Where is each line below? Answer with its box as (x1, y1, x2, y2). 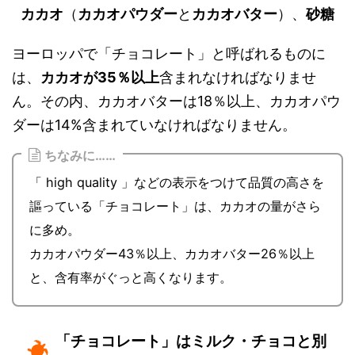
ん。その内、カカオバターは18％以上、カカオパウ (12, 93, 341, 109)
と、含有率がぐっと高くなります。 (29, 269, 232, 285)
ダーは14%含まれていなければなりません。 (12, 116, 296, 133)
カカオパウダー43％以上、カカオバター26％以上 (29, 246, 315, 261)
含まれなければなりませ (159, 69, 316, 86)
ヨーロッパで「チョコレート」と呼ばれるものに (12, 45, 326, 62)
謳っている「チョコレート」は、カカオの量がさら (29, 198, 321, 214)
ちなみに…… (44, 147, 116, 163)
